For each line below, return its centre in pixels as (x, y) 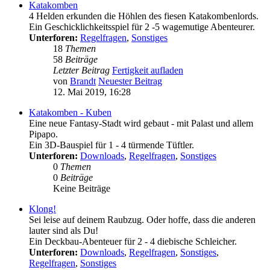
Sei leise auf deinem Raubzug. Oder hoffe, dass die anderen (142, 220)
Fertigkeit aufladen (148, 71)
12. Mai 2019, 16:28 (92, 92)
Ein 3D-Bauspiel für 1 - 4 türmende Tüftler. (111, 145)
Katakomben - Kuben (70, 113)
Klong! (42, 209)
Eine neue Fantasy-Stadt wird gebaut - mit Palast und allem (141, 124)
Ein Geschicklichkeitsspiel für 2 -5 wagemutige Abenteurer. (142, 27)
